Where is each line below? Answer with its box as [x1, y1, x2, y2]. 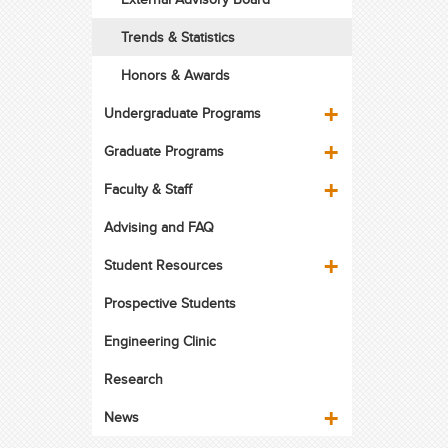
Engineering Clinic [103, 331, 216, 351]
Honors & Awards [120, 65, 230, 85]
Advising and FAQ [103, 217, 214, 237]
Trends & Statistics [120, 27, 235, 47]
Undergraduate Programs [103, 103, 261, 123]
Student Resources [103, 255, 223, 275]
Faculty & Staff [103, 179, 192, 199]
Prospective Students [103, 293, 236, 313]
